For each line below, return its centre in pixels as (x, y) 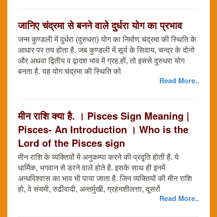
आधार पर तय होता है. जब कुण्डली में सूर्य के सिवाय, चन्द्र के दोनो (106, 50)
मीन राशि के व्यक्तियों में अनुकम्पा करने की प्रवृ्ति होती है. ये (98, 157)
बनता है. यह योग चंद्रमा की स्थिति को (70, 72)
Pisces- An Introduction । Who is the (103, 129)
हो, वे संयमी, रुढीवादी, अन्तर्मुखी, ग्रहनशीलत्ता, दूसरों (89, 189)
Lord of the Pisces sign (71, 143)
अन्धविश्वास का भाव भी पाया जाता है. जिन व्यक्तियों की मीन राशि (105, 179)
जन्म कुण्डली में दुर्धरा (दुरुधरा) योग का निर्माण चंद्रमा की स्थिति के (107, 40)
